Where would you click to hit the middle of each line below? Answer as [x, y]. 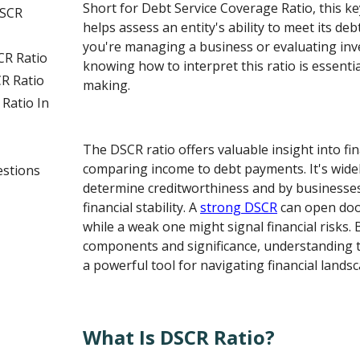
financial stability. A [142, 207]
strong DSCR [239, 207]
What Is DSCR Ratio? [179, 337]
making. [107, 85]
